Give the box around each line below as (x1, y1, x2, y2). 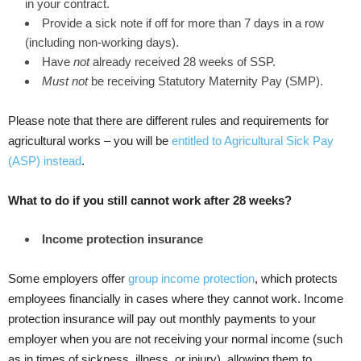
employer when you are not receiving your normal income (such (8, 332, 342, 346)
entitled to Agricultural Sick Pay (172, 134, 334, 148)
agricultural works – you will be (8, 134, 172, 148)
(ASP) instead (8, 154, 81, 168)
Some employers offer (8, 272, 128, 286)
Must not (42, 74, 91, 89)
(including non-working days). (25, 35, 179, 50)
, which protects (255, 272, 338, 286)
